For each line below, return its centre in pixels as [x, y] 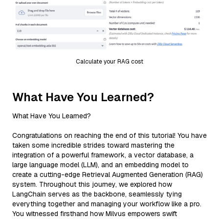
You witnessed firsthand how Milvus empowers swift [95, 213]
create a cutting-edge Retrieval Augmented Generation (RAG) [108, 174]
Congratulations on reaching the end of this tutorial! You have [109, 135]
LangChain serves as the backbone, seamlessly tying [97, 194]
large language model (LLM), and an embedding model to [100, 164]
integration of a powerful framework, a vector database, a [103, 155]
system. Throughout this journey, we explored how [92, 184]
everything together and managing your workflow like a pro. [107, 204]
